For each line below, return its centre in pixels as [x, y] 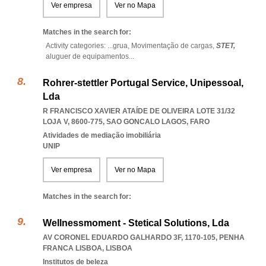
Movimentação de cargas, [174, 46]
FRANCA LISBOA [72, 248]
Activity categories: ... [79, 46]
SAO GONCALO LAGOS [146, 122]
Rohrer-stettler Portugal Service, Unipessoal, [143, 83]
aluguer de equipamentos [87, 56]
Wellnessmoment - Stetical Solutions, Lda [136, 223]
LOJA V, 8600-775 [73, 122]
